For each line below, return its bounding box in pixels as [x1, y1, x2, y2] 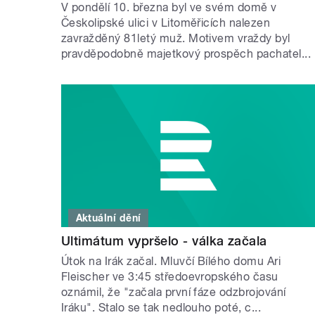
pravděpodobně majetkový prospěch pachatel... [61, 46, 311, 60]
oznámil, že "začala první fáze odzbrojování [61, 285, 286, 300]
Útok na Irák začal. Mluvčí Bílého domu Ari [61, 255, 281, 269]
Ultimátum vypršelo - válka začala [61, 233, 267, 249]
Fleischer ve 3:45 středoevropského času [61, 270, 278, 284]
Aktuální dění [75, 212, 141, 224]
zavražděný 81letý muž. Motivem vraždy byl [61, 31, 290, 45]
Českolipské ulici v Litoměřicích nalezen [61, 15, 271, 30]
